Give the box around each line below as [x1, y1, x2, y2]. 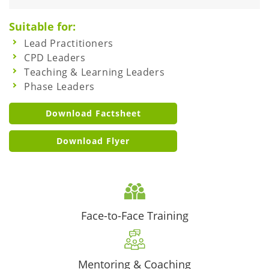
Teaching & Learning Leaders [24, 65, 165, 79]
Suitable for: [9, 19, 76, 34]
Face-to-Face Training [80, 208, 189, 223]
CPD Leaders [24, 51, 86, 65]
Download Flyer [56, 135, 130, 147]
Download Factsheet [45, 107, 141, 119]
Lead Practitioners [24, 37, 113, 50]
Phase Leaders [24, 80, 95, 94]
